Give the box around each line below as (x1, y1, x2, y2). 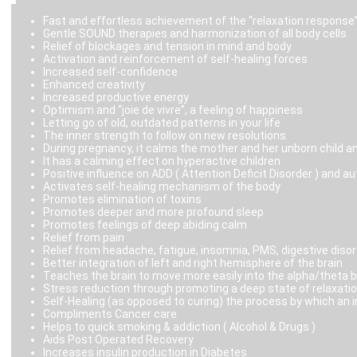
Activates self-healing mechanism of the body (43, 180, 280, 194)
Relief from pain (43, 231, 124, 245)
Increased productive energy (43, 91, 189, 104)
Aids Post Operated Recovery (43, 333, 194, 347)
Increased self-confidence (43, 65, 178, 79)
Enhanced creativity (43, 78, 145, 92)
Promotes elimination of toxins (43, 193, 202, 206)
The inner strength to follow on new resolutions (43, 129, 286, 143)
